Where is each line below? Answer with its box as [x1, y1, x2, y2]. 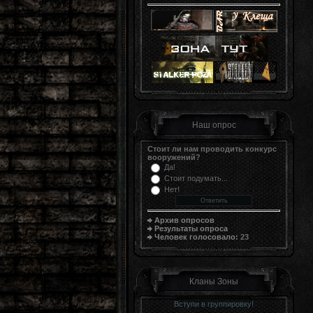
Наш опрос [191, 120, 236, 130]
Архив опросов [154, 215, 214, 224]
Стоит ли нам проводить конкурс [147, 145, 277, 153]
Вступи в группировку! [174, 300, 254, 308]
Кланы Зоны [189, 277, 238, 286]
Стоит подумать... [164, 174, 228, 182]
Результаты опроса [154, 224, 228, 233]
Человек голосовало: [154, 232, 238, 241]
